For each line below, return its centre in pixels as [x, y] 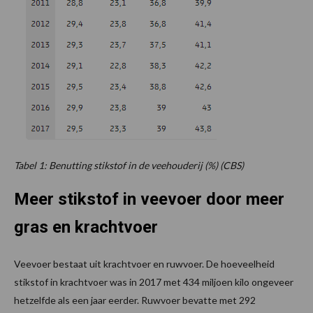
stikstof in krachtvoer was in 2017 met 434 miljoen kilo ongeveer [154, 282]
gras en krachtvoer [86, 227]
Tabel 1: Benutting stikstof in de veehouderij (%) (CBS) [129, 165]
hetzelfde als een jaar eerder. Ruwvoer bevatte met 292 [135, 300]
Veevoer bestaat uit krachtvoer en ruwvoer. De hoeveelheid [144, 263]
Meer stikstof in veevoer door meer [149, 199]
